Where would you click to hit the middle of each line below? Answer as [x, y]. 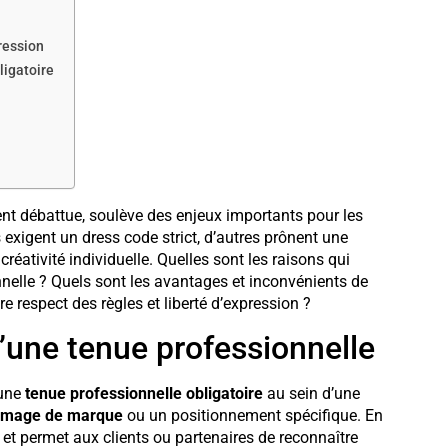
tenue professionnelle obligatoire [143, 394]
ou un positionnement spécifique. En [252, 416]
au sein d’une [311, 394]
